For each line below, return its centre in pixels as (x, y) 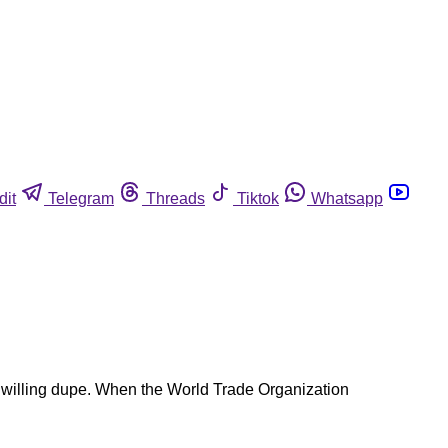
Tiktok (258, 198)
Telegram (81, 198)
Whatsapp (347, 198)
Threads (175, 198)
